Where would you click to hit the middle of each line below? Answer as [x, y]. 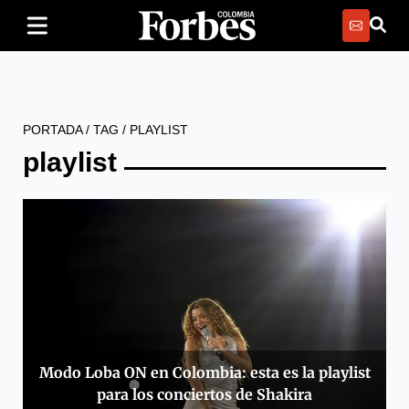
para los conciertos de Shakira [204, 395]
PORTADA [52, 130]
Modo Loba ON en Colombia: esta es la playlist [204, 373]
